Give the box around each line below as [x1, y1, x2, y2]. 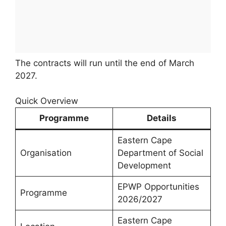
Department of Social [117, 148, 203, 158]
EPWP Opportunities [117, 182, 199, 192]
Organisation [20, 148, 72, 158]
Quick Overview [15, 96, 78, 106]
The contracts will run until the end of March [15, 58, 194, 68]
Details [147, 113, 177, 124]
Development [117, 160, 171, 171]
